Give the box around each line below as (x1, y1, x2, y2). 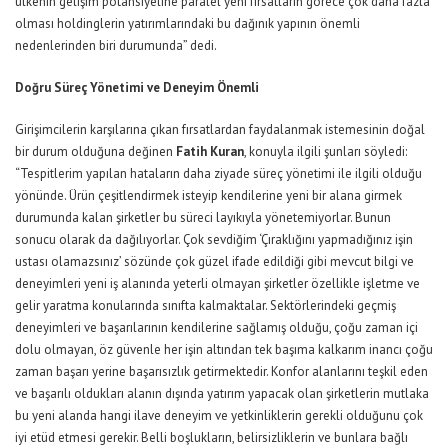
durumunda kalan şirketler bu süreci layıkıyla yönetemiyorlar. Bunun (15, 209, 391, 227)
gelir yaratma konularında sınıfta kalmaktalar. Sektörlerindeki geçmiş (15, 297, 396, 315)
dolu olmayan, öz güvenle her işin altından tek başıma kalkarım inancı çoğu (15, 341, 433, 359)
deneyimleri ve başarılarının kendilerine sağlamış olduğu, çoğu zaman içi (15, 319, 418, 337)
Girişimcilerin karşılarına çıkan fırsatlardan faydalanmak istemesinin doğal (15, 121, 425, 139)
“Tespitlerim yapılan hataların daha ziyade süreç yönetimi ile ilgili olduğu (15, 165, 422, 183)
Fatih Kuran (176, 143, 244, 161)
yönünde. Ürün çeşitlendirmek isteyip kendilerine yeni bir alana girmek (15, 187, 402, 205)
